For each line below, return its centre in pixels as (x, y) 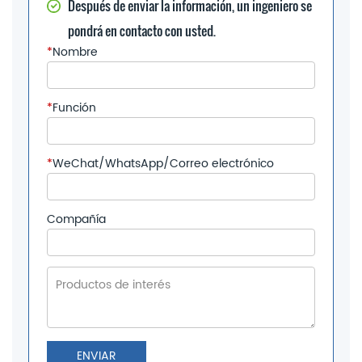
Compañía (76, 219)
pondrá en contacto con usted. (142, 30)
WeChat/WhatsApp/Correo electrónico (163, 163)
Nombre (75, 52)
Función (74, 107)
